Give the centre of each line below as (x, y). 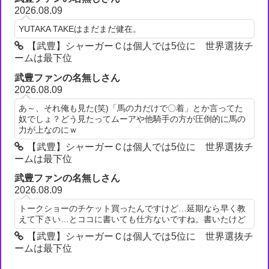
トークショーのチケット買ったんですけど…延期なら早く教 (132, 208)
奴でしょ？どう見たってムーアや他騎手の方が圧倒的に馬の (132, 119)
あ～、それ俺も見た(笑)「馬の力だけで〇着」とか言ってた (131, 108)
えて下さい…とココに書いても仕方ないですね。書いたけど (132, 219)
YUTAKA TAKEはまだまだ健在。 (80, 29)
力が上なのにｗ (48, 129)
